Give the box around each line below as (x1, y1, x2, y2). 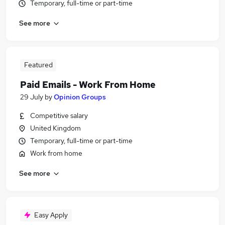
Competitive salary (30, 111, 88, 120)
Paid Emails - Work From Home (20, 79, 156, 90)
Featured (24, 60, 53, 69)
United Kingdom (30, 124, 81, 133)
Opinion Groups (54, 92, 106, 101)
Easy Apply (34, 210, 68, 219)
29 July (20, 92, 43, 101)
